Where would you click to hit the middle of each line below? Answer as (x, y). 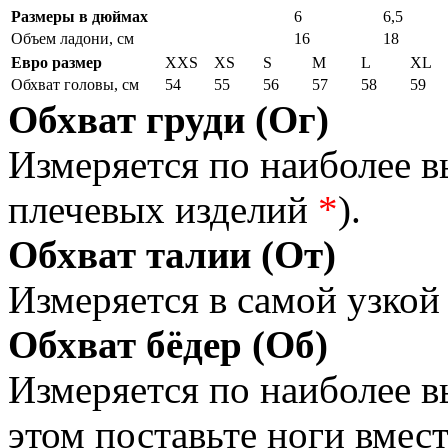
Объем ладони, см (72, 39)
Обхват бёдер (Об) (168, 345)
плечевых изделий (158, 210)
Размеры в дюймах (79, 17)
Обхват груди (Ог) (168, 120)
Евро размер (56, 63)
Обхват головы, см (75, 85)
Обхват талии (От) (172, 255)
